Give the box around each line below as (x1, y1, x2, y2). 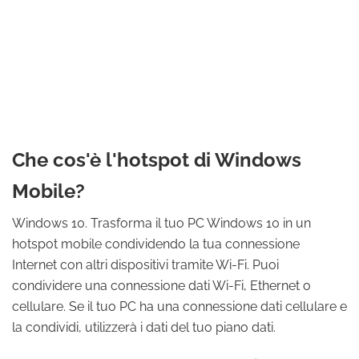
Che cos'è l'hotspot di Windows (12, 148, 301, 171)
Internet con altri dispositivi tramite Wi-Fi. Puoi (12, 257, 279, 272)
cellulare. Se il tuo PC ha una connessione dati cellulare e (12, 299, 347, 314)
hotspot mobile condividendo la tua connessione (12, 236, 300, 252)
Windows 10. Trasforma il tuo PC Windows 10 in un (12, 216, 311, 231)
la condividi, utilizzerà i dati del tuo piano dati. (12, 320, 276, 335)
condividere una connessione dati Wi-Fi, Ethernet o (12, 278, 311, 293)
